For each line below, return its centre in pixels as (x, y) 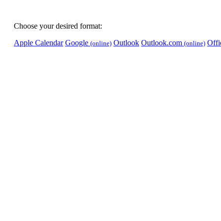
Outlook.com (163, 43)
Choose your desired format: (58, 26)
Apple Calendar (38, 43)
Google (78, 43)
